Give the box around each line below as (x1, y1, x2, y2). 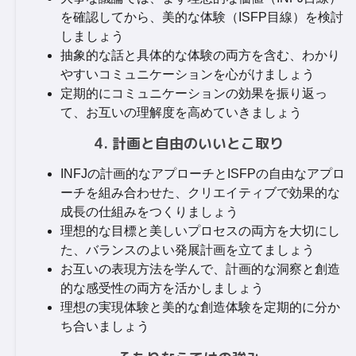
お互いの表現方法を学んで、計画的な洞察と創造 (60, 262, 340, 276)
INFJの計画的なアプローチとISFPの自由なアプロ (60, 167, 345, 180)
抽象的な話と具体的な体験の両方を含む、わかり (60, 48, 340, 62)
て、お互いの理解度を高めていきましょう (60, 106, 302, 119)
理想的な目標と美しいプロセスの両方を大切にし (60, 224, 340, 238)
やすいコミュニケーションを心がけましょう (60, 68, 315, 81)
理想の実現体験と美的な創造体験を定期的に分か (60, 300, 340, 314)
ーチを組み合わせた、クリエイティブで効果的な (60, 186, 340, 199)
